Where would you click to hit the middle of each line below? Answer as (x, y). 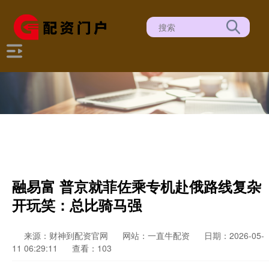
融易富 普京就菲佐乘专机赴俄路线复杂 (137, 186)
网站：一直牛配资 (156, 235)
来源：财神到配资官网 (67, 235)
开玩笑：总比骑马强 (77, 205)
